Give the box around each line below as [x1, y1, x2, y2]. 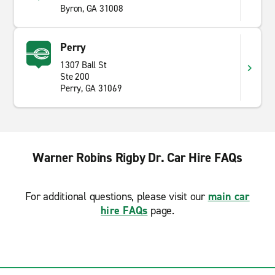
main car [207, 189, 250, 204]
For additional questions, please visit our [25, 189, 208, 204]
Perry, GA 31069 [60, 82, 122, 95]
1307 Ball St [60, 59, 107, 71]
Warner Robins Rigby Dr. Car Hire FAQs [33, 149, 242, 166]
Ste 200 [60, 71, 90, 83]
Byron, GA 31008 [60, 2, 123, 15]
